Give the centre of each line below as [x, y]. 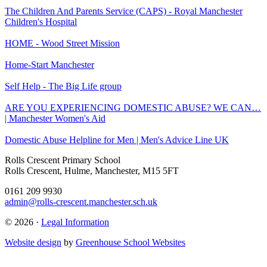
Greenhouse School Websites [131, 242]
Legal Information [75, 222]
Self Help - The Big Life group [63, 86]
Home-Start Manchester [49, 64]
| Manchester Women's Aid [55, 118]
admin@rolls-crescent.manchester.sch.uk [81, 201]
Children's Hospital [41, 21]
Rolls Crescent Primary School [63, 160]
